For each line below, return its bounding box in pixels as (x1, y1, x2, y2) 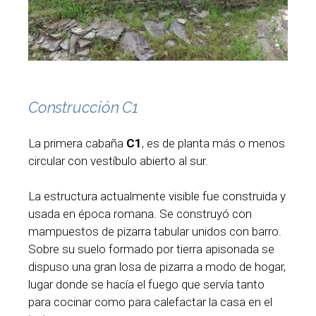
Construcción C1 (28, 97, 138, 116)
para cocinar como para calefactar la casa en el (28, 295, 272, 310)
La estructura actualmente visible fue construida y (28, 189, 286, 204)
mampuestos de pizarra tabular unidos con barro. (28, 224, 281, 239)
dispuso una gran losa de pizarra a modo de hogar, (28, 260, 286, 274)
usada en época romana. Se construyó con (28, 207, 252, 221)
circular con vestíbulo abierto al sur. (28, 153, 208, 168)
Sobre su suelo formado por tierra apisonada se (28, 242, 274, 257)
